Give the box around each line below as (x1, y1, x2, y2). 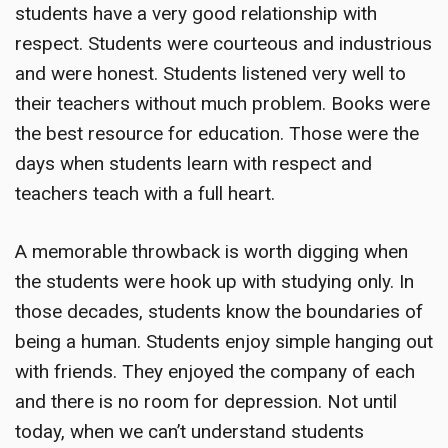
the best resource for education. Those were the (15, 121, 419, 145)
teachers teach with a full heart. (15, 181, 275, 205)
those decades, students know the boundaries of (15, 300, 423, 323)
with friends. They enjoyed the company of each (15, 360, 415, 383)
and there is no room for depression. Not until (15, 390, 397, 413)
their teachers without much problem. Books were (15, 91, 430, 115)
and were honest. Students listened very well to (15, 61, 406, 85)
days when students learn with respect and (15, 151, 372, 175)
